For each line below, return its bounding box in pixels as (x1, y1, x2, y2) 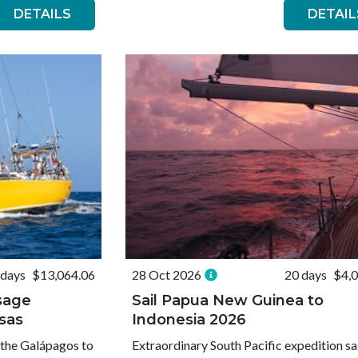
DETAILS (13, 6, 71, 22)
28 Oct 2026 (131, 267, 201, 282)
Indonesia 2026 (131, 311, 246, 328)
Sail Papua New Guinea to (131, 292, 324, 309)
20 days (284, 267, 328, 282)
